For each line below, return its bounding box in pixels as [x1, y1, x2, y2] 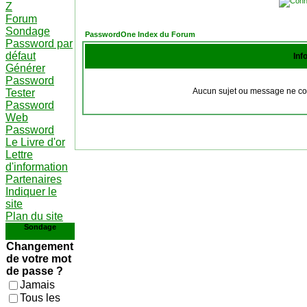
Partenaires [5, 173, 62, 185]
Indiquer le [5, 186, 57, 197]
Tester [5, 87, 35, 99]
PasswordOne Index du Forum [85, 30, 195, 38]
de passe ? [6, 265, 63, 277]
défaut [5, 50, 36, 62]
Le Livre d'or [5, 136, 65, 148]
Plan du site [5, 210, 63, 222]
